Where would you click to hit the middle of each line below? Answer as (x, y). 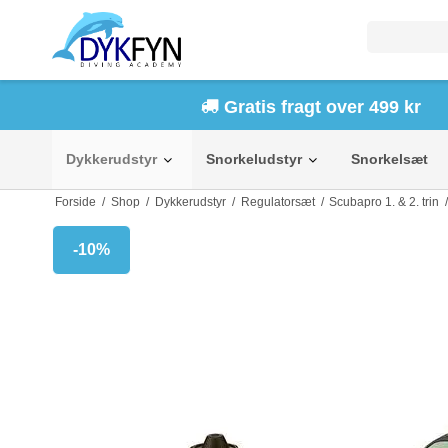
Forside (75, 202)
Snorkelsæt (389, 159)
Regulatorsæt (277, 202)
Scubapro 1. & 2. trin (384, 202)
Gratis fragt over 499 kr (320, 107)
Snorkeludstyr (254, 159)
